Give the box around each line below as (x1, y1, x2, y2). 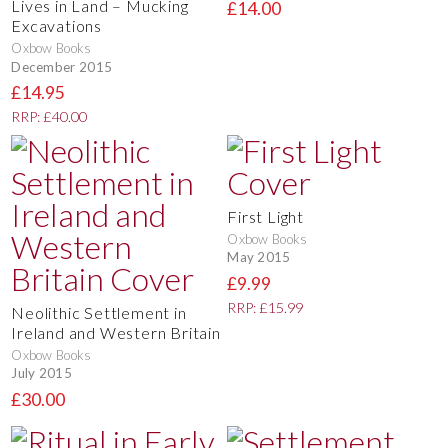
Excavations (11, 16, 102, 36)
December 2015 (11, 58, 113, 75)
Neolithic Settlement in (11, 302, 187, 322)
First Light (227, 206, 304, 226)
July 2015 (11, 365, 73, 382)
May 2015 (227, 249, 291, 266)
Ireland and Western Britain (11, 322, 221, 342)
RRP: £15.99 (227, 299, 304, 317)
